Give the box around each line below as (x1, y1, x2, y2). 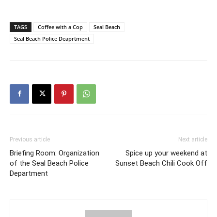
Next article (178, 136, 207, 143)
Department (10, 169, 48, 178)
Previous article (10, 136, 50, 143)
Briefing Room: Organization (10, 148, 99, 157)
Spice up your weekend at (125, 148, 207, 157)
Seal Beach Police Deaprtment (14, 34, 90, 42)
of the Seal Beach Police (10, 158, 89, 168)
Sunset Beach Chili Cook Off (115, 158, 207, 168)
